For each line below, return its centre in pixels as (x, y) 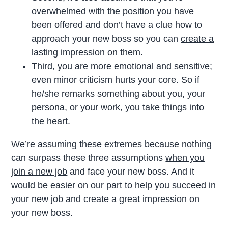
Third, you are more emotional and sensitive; (122, 66)
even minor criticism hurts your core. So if (116, 80)
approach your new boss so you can (106, 38)
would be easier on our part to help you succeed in (114, 185)
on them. (124, 52)
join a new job (39, 171)
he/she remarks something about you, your (119, 93)
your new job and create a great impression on (106, 199)
